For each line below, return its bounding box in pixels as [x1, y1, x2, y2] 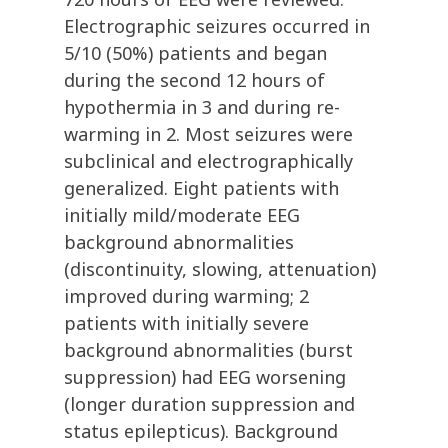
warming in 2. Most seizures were [64, 122, 353, 147]
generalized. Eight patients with [64, 176, 339, 201]
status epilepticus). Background [64, 419, 338, 444]
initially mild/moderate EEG [64, 203, 300, 228]
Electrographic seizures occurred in [64, 14, 370, 39]
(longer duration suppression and [64, 392, 355, 417]
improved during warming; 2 [64, 284, 309, 309]
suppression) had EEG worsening [64, 365, 346, 390]
